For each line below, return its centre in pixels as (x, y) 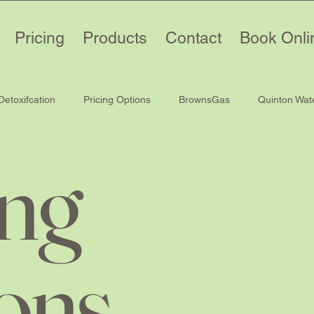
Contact (193, 38)
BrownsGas (204, 99)
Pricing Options (117, 99)
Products (115, 38)
